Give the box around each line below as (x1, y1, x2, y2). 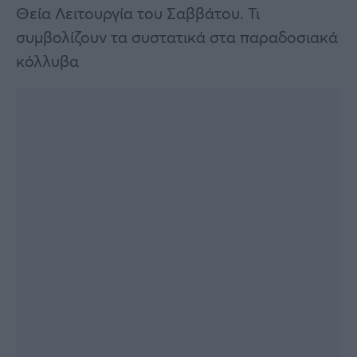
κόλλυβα (16, 50, 79, 73)
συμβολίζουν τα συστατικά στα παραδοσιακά (16, 26, 338, 49)
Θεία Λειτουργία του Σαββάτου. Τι (16, 2, 260, 25)
